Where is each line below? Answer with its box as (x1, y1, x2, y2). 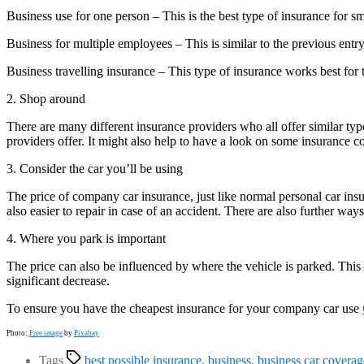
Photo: (6, 328, 29, 337)
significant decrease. (6, 273, 110, 288)
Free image (29, 328, 63, 337)
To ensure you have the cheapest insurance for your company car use (6, 301, 362, 315)
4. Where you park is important (6, 231, 166, 245)
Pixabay (74, 328, 99, 337)
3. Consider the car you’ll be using (6, 161, 183, 175)
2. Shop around (6, 91, 85, 106)
